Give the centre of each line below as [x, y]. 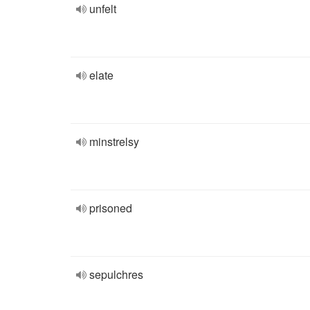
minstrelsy [114, 142]
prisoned [111, 208]
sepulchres [116, 274]
